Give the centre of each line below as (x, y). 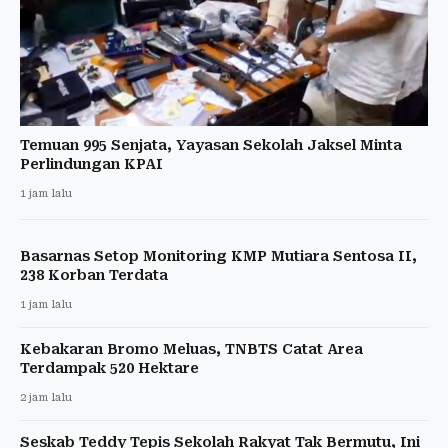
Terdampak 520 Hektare (109, 368)
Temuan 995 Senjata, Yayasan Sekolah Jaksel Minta (211, 145)
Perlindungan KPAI (91, 164)
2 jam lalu (46, 398)
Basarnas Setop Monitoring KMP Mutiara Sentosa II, (218, 256)
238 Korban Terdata (94, 275)
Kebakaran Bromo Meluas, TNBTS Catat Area (191, 349)
